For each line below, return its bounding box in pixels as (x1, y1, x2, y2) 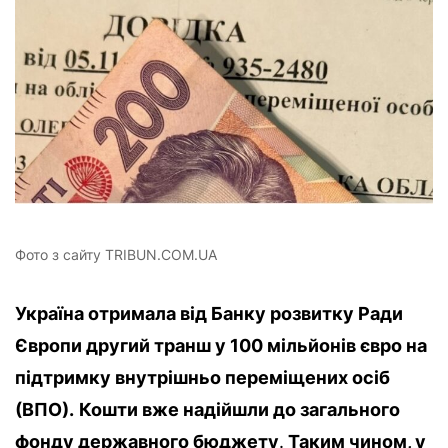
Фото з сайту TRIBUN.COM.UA (15, 246, 217, 264)
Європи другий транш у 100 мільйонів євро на (15, 335, 427, 357)
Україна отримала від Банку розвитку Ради (15, 303, 403, 325)
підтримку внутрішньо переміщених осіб (15, 367, 390, 389)
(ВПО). (15, 399, 74, 421)
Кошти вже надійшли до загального (79, 399, 400, 421)
